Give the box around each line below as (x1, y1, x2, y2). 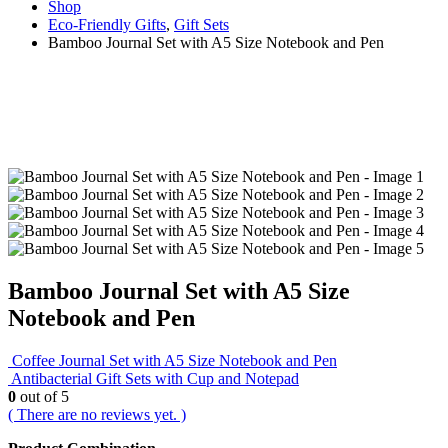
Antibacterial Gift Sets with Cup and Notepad (11, 369, 299, 387)
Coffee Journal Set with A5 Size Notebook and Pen (12, 351, 337, 369)
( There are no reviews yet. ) (8, 405, 186, 423)
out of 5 (16, 387, 69, 405)
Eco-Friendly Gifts (48, 15, 166, 33)
